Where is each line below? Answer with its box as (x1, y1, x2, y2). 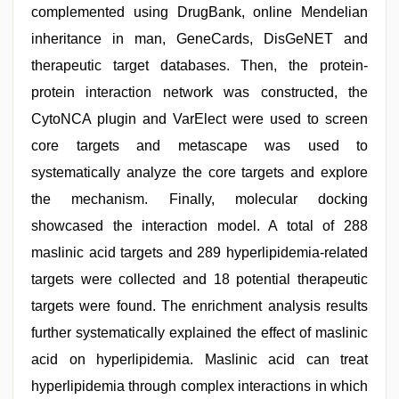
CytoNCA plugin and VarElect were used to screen (31, 111, 368, 126)
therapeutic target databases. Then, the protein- (31, 58, 368, 73)
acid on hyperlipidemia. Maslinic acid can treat (31, 352, 368, 367)
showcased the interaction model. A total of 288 (31, 218, 368, 233)
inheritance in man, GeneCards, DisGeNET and (31, 31, 368, 46)
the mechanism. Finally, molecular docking (31, 191, 368, 207)
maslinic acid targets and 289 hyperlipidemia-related (31, 245, 368, 260)
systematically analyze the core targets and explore (31, 165, 368, 180)
